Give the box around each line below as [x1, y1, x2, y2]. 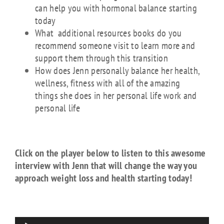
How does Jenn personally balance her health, [35, 64, 200, 77]
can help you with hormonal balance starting [35, 1, 197, 14]
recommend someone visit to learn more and [35, 39, 195, 52]
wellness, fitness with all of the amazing [35, 76, 180, 89]
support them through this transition [35, 51, 168, 64]
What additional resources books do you [35, 26, 182, 39]
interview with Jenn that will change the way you [15, 159, 197, 172]
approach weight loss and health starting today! [15, 171, 192, 184]
